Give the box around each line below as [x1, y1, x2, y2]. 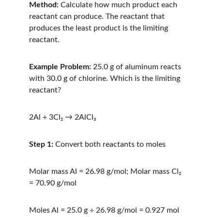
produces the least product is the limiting [29, 24, 170, 32]
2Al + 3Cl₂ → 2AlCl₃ [29, 113, 96, 121]
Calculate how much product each [59, 1, 179, 9]
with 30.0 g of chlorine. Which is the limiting [29, 75, 182, 82]
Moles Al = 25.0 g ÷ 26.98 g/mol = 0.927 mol [29, 206, 181, 214]
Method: [29, 1, 59, 9]
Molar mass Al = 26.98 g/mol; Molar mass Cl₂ [29, 168, 183, 175]
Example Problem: [29, 63, 91, 71]
